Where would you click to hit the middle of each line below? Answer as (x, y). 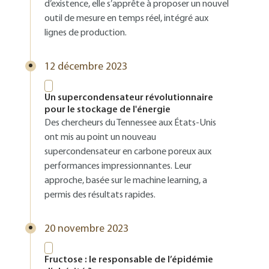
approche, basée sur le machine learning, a (126, 181)
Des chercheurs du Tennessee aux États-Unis (130, 123)
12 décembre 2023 (86, 67)
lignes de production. (86, 33)
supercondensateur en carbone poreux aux (128, 152)
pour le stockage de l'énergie (107, 110)
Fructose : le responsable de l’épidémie (129, 260)
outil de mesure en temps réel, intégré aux (126, 19)
